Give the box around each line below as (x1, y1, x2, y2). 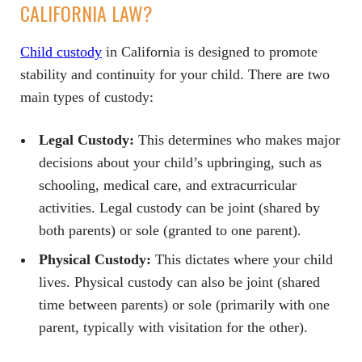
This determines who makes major (134, 132, 340, 149)
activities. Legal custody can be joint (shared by (39, 200, 320, 217)
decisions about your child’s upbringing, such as (39, 154, 322, 171)
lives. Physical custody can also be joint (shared (39, 274, 320, 291)
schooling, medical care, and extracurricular (39, 177, 297, 194)
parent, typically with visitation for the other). (39, 319, 308, 336)
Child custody (20, 44, 102, 61)
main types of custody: (20, 89, 154, 106)
